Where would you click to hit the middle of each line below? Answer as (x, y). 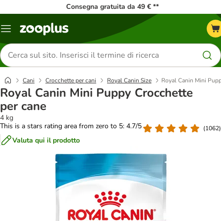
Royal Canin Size (129, 80)
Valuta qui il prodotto (46, 140)
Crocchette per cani (71, 80)
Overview (20, 32)
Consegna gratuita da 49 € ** (112, 7)
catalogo (19, 40)
